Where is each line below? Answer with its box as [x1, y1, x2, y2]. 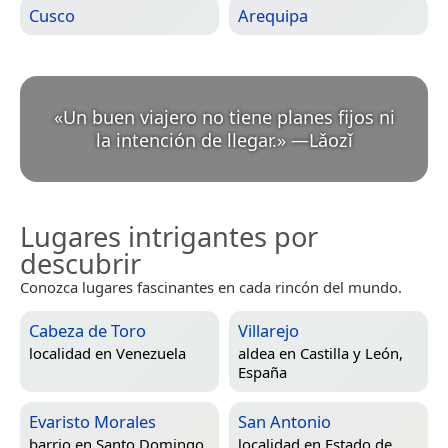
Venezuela [116, 343, 186, 364]
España [238, 362, 287, 383]
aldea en [238, 343, 300, 364]
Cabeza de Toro [29, 318, 146, 342]
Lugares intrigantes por [20, 217, 318, 255]
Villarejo [238, 318, 299, 342]
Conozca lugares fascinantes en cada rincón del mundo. [20, 276, 402, 297]
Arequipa [238, 3, 308, 27]
